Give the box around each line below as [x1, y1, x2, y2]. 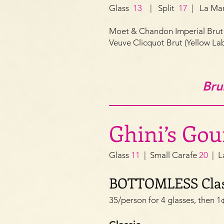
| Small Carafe [142, 150, 199, 160]
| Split [142, 3, 178, 13]
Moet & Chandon [109, 26, 173, 36]
